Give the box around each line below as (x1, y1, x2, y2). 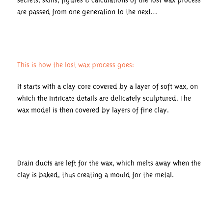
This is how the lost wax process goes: (17, 60, 134, 70)
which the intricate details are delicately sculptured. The (17, 94, 191, 103)
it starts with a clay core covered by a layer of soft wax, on (17, 82, 198, 91)
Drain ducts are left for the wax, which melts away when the (17, 159, 201, 168)
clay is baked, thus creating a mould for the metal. (17, 170, 174, 180)
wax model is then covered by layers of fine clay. (17, 106, 169, 115)
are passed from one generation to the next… (17, 7, 157, 17)
